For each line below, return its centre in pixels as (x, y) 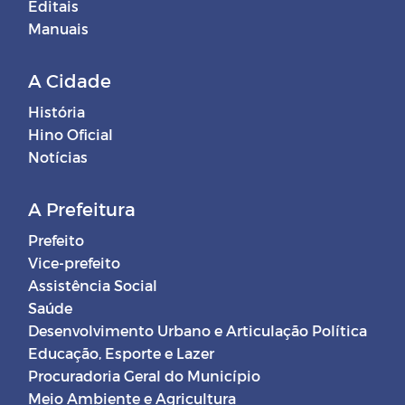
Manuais (58, 29)
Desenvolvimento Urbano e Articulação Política (198, 331)
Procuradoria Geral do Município (144, 376)
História (57, 112)
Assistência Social (93, 286)
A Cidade (70, 81)
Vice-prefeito (74, 263)
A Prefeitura (82, 209)
